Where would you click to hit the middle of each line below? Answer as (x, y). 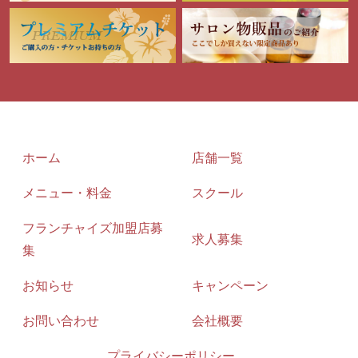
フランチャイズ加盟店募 (93, 228)
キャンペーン (230, 285)
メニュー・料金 (67, 193)
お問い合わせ (61, 320)
